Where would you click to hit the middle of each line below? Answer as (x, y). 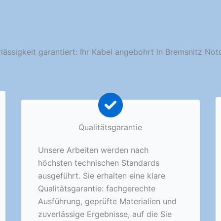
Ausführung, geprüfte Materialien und (108, 201)
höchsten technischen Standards (99, 163)
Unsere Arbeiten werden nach (93, 150)
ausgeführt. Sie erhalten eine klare (102, 175)
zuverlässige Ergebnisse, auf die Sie (105, 214)
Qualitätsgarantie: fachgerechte (97, 188)
